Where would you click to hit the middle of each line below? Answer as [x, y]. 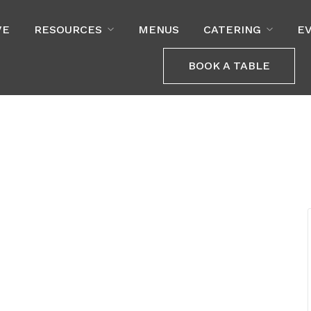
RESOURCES [68, 29]
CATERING [232, 29]
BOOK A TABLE [229, 65]
